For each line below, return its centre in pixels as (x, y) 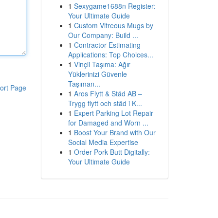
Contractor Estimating (107, 45)
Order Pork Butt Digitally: (112, 152)
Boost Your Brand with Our (115, 132)
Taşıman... (84, 84)
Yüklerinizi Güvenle (97, 74)
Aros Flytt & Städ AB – (108, 93)
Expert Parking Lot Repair (113, 113)
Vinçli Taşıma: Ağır (102, 64)
